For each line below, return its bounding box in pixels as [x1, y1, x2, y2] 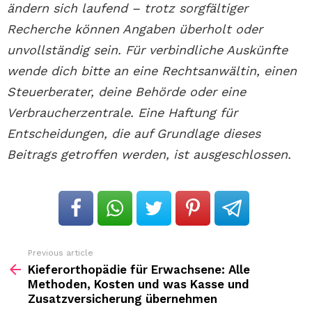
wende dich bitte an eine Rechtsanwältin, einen [7, 63, 297, 79]
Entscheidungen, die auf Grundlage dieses [7, 126, 260, 141]
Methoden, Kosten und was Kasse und [28, 277, 249, 292]
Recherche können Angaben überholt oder [7, 22, 263, 37]
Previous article [28, 248, 93, 258]
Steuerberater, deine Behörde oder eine [7, 84, 246, 100]
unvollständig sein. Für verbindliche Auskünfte [7, 42, 288, 58]
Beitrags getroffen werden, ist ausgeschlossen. [7, 147, 291, 162]
